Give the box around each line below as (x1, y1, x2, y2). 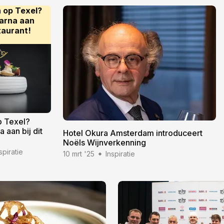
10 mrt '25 (63, 149, 94, 158)
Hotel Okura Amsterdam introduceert (63, 128, 202, 138)
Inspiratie (105, 149, 135, 158)
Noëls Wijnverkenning (63, 137, 146, 148)
